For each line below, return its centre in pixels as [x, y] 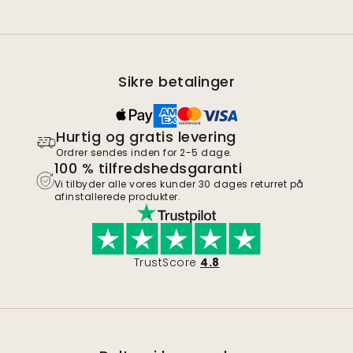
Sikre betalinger [176, 81]
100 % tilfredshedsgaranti [148, 168]
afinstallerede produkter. [117, 196]
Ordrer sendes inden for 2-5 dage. [144, 152]
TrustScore [165, 262]
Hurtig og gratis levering [146, 136]
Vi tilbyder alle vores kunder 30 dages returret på [179, 184]
